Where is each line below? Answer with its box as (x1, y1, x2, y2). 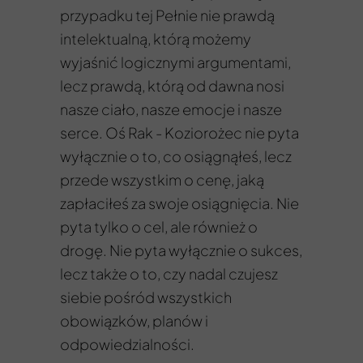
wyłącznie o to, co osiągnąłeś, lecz (60, 147, 292, 165)
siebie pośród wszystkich (60, 288, 232, 306)
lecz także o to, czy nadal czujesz (60, 264, 278, 283)
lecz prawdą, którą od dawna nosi (60, 76, 284, 95)
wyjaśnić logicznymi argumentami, (60, 53, 291, 71)
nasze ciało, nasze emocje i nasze (60, 100, 282, 118)
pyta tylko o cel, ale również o (60, 217, 258, 236)
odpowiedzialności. (60, 335, 194, 353)
